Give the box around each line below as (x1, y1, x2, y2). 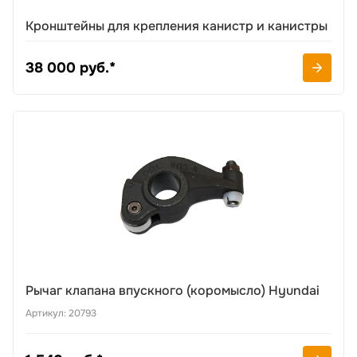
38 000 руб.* (25, 59, 116, 76)
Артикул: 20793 (25, 307, 96, 320)
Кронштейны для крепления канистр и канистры (25, 18, 328, 34)
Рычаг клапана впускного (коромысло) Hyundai (25, 282, 320, 299)
